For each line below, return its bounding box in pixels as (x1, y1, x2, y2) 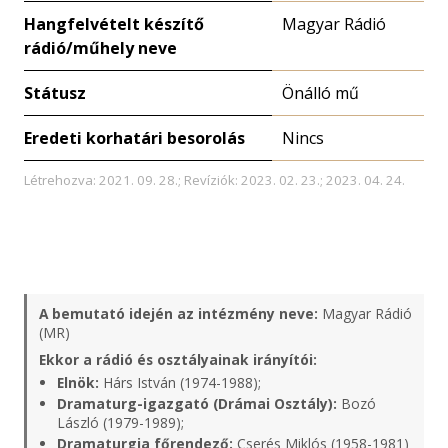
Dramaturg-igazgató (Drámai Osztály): (57, 394, 337, 413)
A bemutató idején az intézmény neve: (39, 304, 318, 323)
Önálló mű (282, 82, 359, 104)
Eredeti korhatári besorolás (24, 127, 245, 149)
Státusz (24, 82, 86, 104)
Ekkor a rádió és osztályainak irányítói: (39, 350, 317, 369)
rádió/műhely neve (24, 37, 177, 59)
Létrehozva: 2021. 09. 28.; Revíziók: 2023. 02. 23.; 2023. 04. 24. (24, 171, 405, 189)
